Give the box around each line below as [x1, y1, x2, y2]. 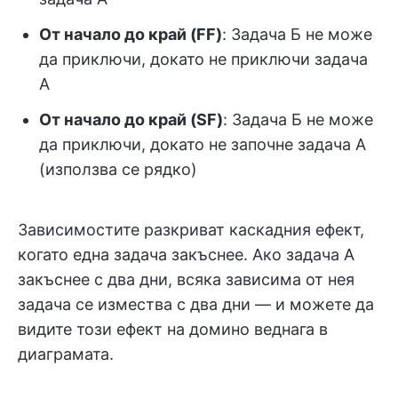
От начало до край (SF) [39, 110, 223, 130]
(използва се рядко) [39, 160, 197, 179]
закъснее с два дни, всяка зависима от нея [18, 270, 354, 290]
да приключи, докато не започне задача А [39, 135, 366, 155]
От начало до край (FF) [39, 25, 222, 44]
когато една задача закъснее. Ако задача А [18, 245, 354, 265]
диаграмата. [18, 345, 114, 364]
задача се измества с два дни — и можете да [18, 295, 374, 314]
